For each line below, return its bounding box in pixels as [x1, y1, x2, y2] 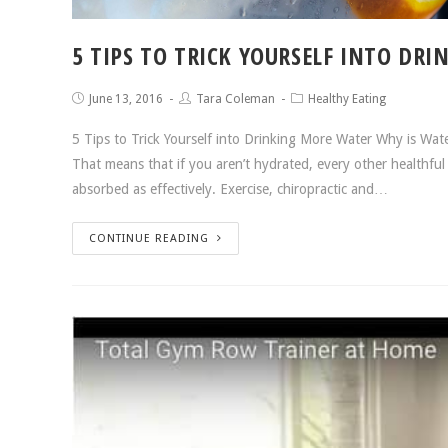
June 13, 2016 [89, 92, 163, 107]
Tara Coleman [196, 92, 275, 107]
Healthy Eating [308, 92, 386, 107]
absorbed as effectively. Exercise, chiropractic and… [72, 181, 388, 198]
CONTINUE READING [89, 232, 209, 246]
